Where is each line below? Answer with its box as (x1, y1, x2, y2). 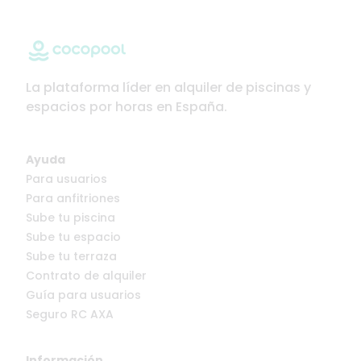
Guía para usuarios (26, 287, 141, 304)
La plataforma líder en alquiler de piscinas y (26, 78, 311, 98)
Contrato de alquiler (26, 268, 147, 284)
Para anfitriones (26, 190, 120, 207)
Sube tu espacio (26, 229, 121, 246)
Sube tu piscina (26, 210, 115, 226)
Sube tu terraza (26, 248, 117, 265)
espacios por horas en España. (26, 98, 227, 117)
